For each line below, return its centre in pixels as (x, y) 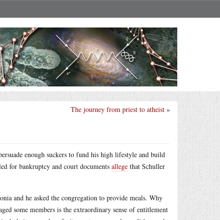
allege (120, 166)
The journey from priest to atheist (118, 109)
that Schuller (146, 166)
